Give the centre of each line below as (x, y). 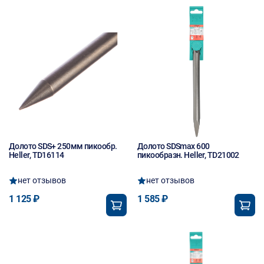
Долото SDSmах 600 (174, 146)
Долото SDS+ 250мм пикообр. (63, 146)
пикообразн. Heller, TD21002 (188, 155)
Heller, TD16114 (37, 155)
